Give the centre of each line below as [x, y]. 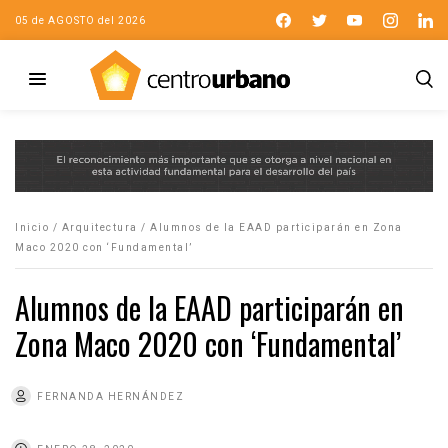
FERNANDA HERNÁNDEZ [110, 396]
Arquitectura [99, 227]
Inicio [32, 227]
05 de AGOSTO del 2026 [80, 20]
